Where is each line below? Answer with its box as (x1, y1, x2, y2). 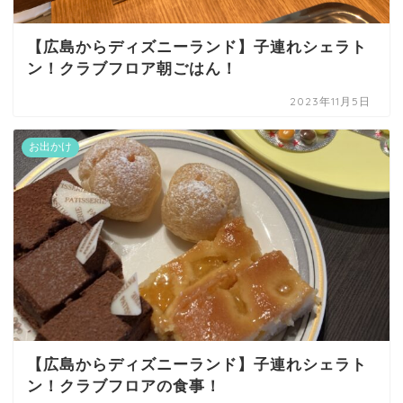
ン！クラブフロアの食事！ (27, 378, 221, 396)
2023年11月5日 (290, 94, 372, 108)
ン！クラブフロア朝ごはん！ (27, 59, 237, 77)
